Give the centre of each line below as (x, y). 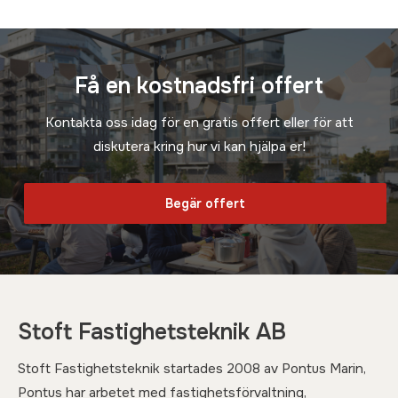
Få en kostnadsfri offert (199, 86)
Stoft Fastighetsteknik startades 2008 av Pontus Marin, (192, 368)
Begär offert (205, 203)
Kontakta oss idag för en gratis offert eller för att (199, 122)
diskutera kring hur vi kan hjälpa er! (199, 146)
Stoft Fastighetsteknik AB (152, 332)
